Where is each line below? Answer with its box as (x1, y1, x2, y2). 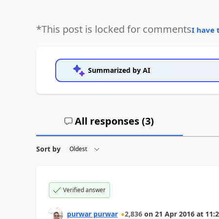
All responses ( (72, 114, 146, 128)
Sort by (36, 144, 61, 153)
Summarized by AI (88, 66, 150, 75)
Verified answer (63, 186, 106, 194)
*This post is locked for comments (36, 22, 192, 36)
